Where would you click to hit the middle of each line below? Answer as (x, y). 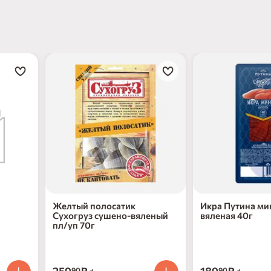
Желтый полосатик (94, 206)
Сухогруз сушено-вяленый (110, 216)
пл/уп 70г (74, 225)
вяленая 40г (227, 216)
